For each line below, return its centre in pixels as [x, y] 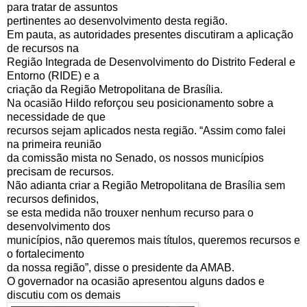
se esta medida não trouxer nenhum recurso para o [130, 213]
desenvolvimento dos [59, 227]
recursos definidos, [53, 199]
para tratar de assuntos [62, 8]
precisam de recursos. [60, 172]
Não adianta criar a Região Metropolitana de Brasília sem [146, 186]
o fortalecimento [46, 254]
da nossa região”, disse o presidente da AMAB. [121, 268]
